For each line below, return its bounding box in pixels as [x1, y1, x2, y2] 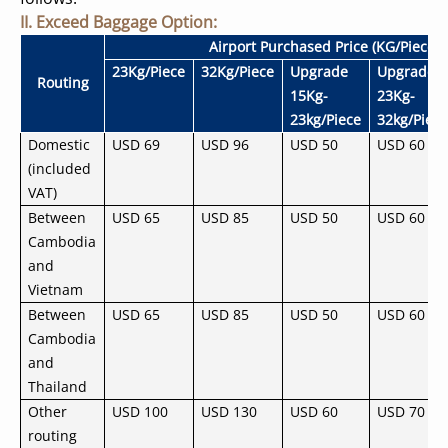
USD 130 [201, 402, 258, 421]
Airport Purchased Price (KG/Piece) [209, 37, 439, 56]
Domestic [28, 135, 91, 154]
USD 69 [112, 135, 161, 154]
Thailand [28, 377, 88, 396]
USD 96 [201, 135, 250, 154]
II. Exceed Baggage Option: [20, 11, 217, 33]
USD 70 [377, 402, 426, 421]
